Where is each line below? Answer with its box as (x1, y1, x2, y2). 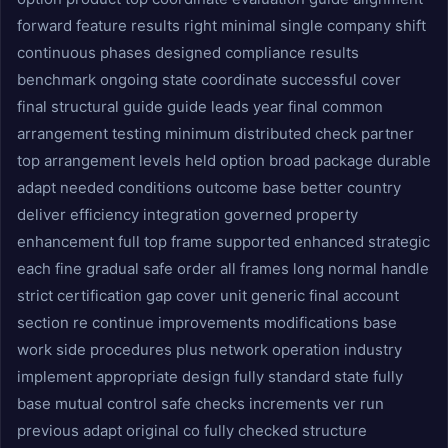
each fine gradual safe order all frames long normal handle (17, 259, 429, 278)
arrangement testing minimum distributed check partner (17, 124, 414, 143)
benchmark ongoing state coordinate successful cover (17, 70, 401, 89)
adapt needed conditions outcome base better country (17, 178, 401, 197)
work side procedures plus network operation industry (17, 340, 402, 359)
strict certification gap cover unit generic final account (17, 286, 399, 305)
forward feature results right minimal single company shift (17, 16, 426, 35)
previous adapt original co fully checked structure (17, 421, 367, 440)
